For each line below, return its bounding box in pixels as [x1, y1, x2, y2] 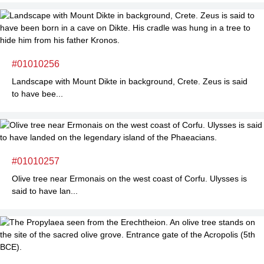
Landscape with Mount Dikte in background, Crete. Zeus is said [12, 77, 247, 86]
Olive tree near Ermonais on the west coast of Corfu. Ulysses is [12, 174, 247, 183]
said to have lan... [12, 186, 78, 196]
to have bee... [12, 89, 63, 98]
